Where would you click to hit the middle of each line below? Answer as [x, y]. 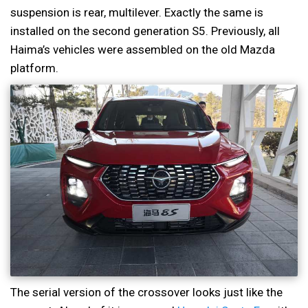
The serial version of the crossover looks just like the [146, 292]
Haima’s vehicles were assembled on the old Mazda [143, 50]
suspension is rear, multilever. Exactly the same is [137, 13]
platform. [34, 68]
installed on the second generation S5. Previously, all [145, 31]
